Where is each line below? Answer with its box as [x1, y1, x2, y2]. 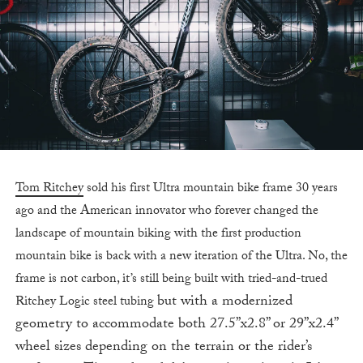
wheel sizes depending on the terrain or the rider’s [15, 335, 312, 361]
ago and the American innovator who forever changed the [15, 200, 318, 223]
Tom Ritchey [15, 177, 83, 200]
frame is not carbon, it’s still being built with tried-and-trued [15, 268, 327, 291]
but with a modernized [156, 289, 293, 315]
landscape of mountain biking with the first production [15, 223, 301, 246]
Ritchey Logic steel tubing [15, 291, 157, 314]
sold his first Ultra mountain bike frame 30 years [83, 177, 338, 200]
